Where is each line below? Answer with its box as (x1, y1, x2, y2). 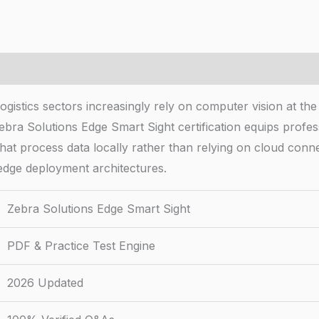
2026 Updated (7, 276, 83, 291)
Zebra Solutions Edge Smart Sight (7, 202, 190, 216)
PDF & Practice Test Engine (7, 239, 155, 253)
